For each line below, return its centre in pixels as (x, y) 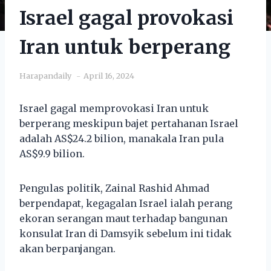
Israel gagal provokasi (126, 18)
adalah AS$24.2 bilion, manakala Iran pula (122, 138)
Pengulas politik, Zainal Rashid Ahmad (114, 188)
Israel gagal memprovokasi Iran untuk (114, 108)
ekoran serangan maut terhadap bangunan (123, 218)
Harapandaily (45, 75)
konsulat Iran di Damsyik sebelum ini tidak (126, 233)
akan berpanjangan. (67, 248)
